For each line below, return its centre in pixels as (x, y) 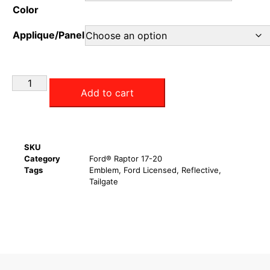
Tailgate (104, 181)
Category (42, 159)
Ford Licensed (150, 170)
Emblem (104, 170)
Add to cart (108, 93)
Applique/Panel (49, 35)
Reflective (200, 170)
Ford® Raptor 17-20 (126, 159)
